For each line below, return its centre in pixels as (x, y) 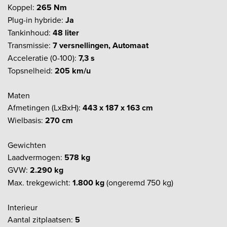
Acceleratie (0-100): (43, 58)
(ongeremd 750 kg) (139, 182)
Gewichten (27, 145)
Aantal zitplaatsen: (41, 219)
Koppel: (22, 7)
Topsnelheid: (31, 70)
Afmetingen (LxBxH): (45, 107)
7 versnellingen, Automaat (101, 45)
